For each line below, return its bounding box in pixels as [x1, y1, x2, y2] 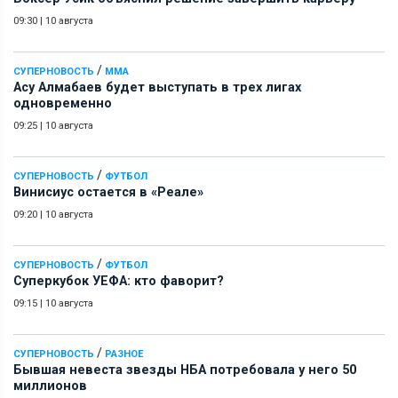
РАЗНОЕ [105, 347, 143, 360]
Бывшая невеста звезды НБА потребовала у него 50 [13, 362, 356, 378]
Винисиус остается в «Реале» [13, 184, 203, 200]
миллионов [13, 378, 87, 394]
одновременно [13, 95, 112, 111]
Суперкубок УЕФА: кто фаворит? [13, 273, 224, 289]
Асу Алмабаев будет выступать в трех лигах [13, 79, 301, 95]
